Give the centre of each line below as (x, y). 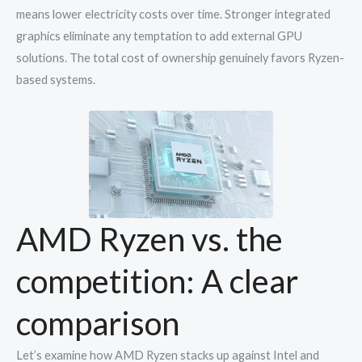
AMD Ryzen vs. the (149, 239)
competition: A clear (157, 281)
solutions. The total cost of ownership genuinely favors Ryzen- (180, 57)
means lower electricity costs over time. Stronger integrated (173, 14)
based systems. (56, 79)
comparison (98, 323)
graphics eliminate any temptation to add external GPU (159, 36)
